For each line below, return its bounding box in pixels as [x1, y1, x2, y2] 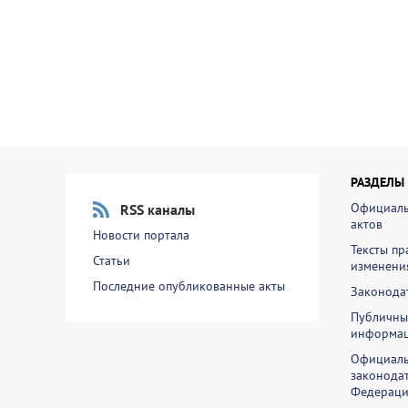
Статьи [93, 252, 130, 269]
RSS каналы [120, 200, 195, 219]
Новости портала [93, 227, 189, 243]
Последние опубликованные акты [93, 278, 285, 294]
